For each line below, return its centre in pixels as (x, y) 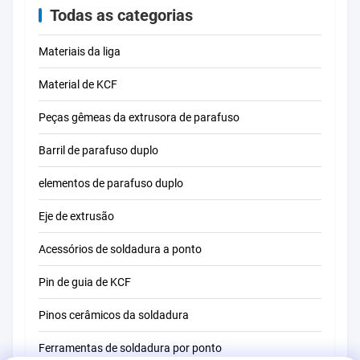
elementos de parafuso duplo (111, 183)
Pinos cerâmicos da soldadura (114, 315)
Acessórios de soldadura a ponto (120, 249)
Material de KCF (78, 84)
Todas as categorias (121, 15)
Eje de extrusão (76, 216)
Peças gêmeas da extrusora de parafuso (139, 117)
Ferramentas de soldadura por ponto (130, 348)
